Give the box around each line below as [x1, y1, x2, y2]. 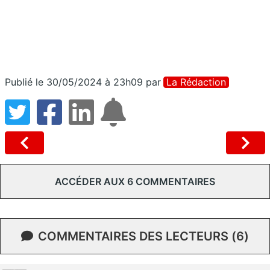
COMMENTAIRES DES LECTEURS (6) [38, 228, 249, 243]
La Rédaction [166, 75, 226, 88]
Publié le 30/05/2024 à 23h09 [5, 75, 143, 88]
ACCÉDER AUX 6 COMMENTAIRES [55, 175, 215, 187]
